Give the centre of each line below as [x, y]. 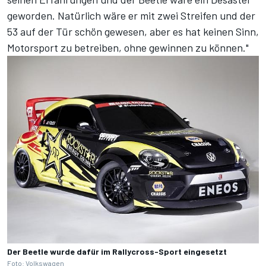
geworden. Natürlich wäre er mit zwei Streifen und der [131, 15]
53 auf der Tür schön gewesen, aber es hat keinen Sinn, [133, 31]
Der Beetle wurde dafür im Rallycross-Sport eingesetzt [117, 251]
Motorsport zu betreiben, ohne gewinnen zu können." [128, 47]
